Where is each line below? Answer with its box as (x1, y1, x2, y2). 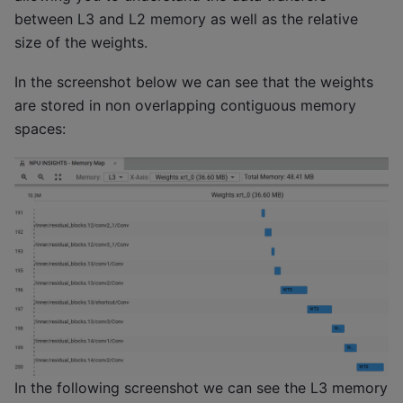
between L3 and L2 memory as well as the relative (14, 9, 358, 28)
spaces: (14, 120, 66, 139)
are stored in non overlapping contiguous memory (14, 96, 356, 115)
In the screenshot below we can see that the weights (14, 73, 373, 92)
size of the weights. (14, 32, 148, 51)
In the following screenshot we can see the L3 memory (14, 378, 388, 397)
